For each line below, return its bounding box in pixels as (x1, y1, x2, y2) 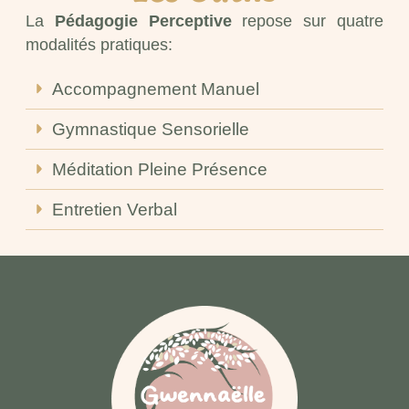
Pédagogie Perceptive (54, 11, 232, 30)
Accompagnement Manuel (52, 79, 260, 100)
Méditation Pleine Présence (52, 159, 268, 180)
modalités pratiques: (25, 35, 177, 54)
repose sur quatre (231, 11, 384, 30)
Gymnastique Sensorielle (52, 119, 250, 140)
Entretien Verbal (52, 199, 178, 220)
